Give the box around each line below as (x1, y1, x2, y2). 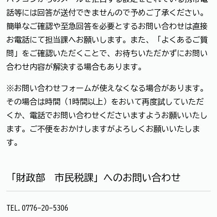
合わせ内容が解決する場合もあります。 (6, 62, 146, 71)
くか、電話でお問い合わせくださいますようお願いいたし (6, 111, 208, 119)
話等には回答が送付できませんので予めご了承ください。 (6, 8, 208, 16)
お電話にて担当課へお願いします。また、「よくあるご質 (6, 35, 208, 44)
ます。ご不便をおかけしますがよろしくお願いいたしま (6, 124, 200, 133)
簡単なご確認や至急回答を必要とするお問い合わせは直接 (6, 22, 208, 30)
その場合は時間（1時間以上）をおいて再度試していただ (6, 97, 204, 106)
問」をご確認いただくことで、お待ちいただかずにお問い (6, 49, 208, 57)
